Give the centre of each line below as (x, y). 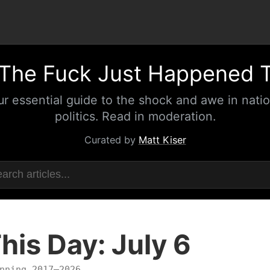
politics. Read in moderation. (135, 116)
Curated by (111, 140)
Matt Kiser (162, 140)
